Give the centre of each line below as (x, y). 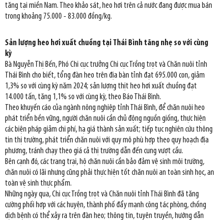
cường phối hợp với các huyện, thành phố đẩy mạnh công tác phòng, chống (106, 205)
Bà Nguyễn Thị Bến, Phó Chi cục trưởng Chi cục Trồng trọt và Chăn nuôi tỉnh (106, 65)
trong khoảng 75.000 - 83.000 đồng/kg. (58, 16)
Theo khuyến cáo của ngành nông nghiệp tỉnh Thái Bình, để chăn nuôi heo (105, 108)
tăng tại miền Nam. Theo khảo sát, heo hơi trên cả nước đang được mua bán (109, 6)
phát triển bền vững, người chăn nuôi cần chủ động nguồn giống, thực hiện (105, 119)
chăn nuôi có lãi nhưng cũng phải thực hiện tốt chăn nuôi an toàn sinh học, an (110, 173)
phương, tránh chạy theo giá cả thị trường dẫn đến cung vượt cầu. (94, 151)
